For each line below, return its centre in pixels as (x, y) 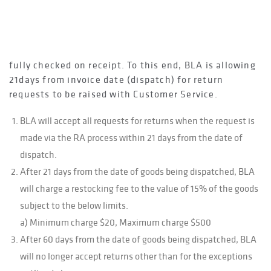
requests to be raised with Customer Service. (113, 94)
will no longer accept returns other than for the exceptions (136, 256)
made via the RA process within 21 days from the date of (131, 137)
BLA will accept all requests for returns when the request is (137, 120)
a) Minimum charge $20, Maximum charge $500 (116, 222)
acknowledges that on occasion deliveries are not (124, 50)
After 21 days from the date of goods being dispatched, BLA (137, 171)
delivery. (29, 10)
